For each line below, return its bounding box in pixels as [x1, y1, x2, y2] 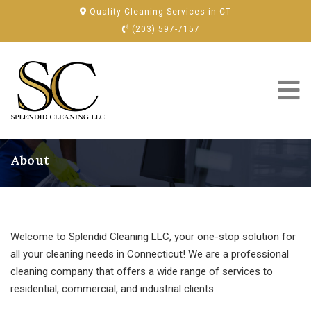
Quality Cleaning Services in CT [87, 7, 231, 17]
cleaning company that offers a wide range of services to [10, 265, 273, 278]
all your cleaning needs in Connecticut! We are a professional [10, 248, 289, 260]
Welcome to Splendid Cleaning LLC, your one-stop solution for [10, 230, 296, 243]
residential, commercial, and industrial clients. [10, 283, 216, 295]
